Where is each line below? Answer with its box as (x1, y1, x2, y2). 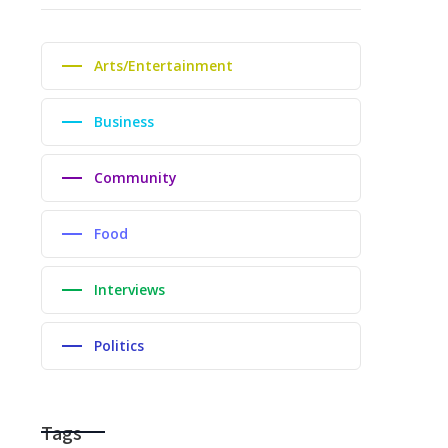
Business (94, 112, 154, 132)
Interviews (94, 280, 165, 300)
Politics (94, 336, 144, 356)
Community (94, 168, 177, 188)
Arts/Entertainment (94, 56, 233, 76)
